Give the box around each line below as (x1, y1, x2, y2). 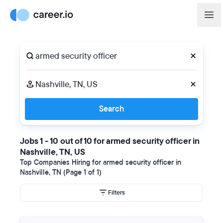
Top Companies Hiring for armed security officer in (20, 158, 181, 167)
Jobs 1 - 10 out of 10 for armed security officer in (20, 135, 200, 147)
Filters (108, 189, 125, 197)
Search (99, 104, 124, 114)
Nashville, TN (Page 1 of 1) (20, 168, 102, 177)
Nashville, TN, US (20, 146, 85, 158)
